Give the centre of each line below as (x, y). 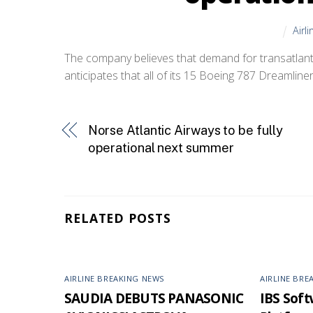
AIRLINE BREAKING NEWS (115, 279)
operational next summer (161, 147)
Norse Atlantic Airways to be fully (185, 130)
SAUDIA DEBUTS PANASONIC (154, 298)
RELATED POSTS (118, 218)
